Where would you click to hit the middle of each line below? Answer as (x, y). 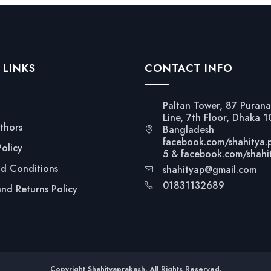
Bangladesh (188, 130)
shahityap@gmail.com (209, 170)
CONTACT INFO (188, 68)
